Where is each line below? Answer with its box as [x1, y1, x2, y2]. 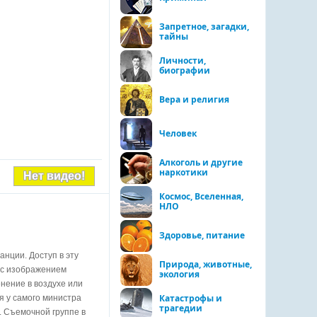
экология [159, 268, 200, 280]
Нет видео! [23, 170, 85, 182]
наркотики [159, 166, 208, 178]
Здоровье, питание [159, 229, 245, 241]
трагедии [159, 302, 202, 314]
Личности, [159, 54, 206, 67]
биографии [159, 64, 210, 76]
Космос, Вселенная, [159, 190, 243, 202]
